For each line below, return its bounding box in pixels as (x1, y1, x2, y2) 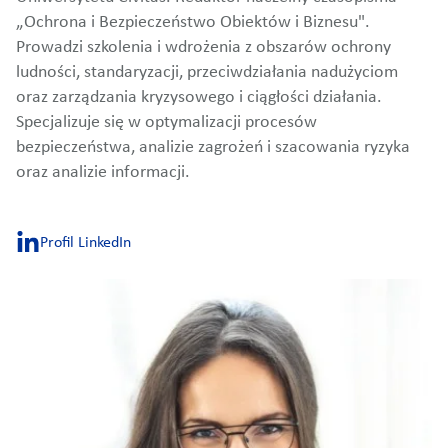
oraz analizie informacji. (16, 164, 190, 182)
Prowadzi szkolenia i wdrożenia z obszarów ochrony (16, 39, 391, 57)
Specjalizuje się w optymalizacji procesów (16, 114, 317, 132)
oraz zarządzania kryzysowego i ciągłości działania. (16, 89, 382, 107)
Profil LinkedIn (40, 234, 131, 251)
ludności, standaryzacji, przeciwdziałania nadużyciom (16, 64, 398, 82)
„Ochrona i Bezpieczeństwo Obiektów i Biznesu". (16, 14, 370, 32)
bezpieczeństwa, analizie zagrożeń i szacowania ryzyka (16, 139, 410, 157)
